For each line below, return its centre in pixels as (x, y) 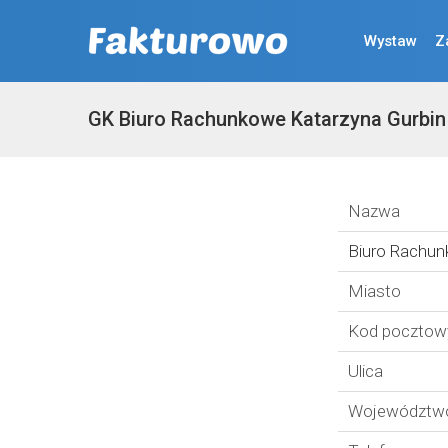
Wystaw (390, 40)
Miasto (374, 291)
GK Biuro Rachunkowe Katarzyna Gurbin (267, 119)
